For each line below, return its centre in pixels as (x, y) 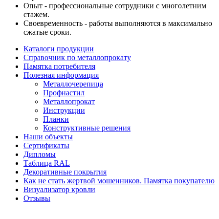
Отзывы (37, 198)
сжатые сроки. (47, 32)
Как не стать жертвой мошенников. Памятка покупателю (119, 181)
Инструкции (64, 110)
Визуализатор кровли (59, 190)
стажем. (36, 15)
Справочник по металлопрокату (77, 58)
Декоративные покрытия (65, 172)
